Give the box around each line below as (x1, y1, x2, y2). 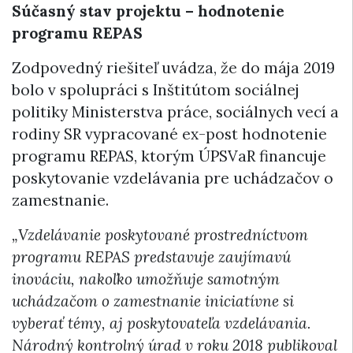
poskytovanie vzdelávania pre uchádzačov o (12, 168, 333, 188)
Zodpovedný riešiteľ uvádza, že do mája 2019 (12, 58, 335, 77)
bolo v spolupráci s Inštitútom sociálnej (12, 80, 299, 99)
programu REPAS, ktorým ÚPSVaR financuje (12, 146, 326, 165)
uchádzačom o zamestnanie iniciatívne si (12, 291, 294, 310)
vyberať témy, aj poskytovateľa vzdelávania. (12, 313, 310, 333)
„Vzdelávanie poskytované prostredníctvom (12, 225, 308, 244)
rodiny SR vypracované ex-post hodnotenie (12, 124, 327, 143)
